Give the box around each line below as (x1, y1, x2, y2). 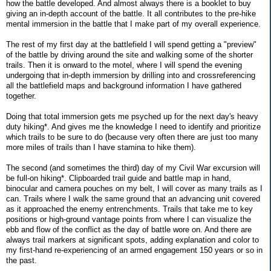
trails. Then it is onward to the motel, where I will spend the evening (6, 60, 242, 70)
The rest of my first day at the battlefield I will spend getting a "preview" (6, 39, 256, 49)
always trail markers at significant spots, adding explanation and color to (6, 235, 259, 244)
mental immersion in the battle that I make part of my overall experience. (6, 19, 261, 28)
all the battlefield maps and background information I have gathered (6, 80, 241, 90)
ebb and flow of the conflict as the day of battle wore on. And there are (6, 224, 252, 234)
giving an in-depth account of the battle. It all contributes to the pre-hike (6, 8, 256, 18)
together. (6, 91, 36, 100)
